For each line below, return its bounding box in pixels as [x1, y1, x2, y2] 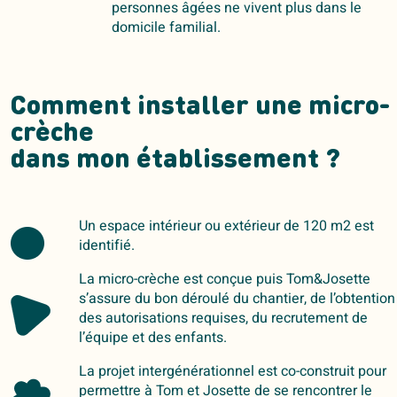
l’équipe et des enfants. [78, 327, 227, 349]
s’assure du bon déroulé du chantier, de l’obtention [78, 288, 395, 310]
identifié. [78, 235, 135, 257]
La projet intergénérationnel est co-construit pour [78, 361, 386, 383]
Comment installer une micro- [11, 94, 390, 121]
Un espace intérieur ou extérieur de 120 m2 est [78, 215, 374, 237]
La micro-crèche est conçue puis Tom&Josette [78, 269, 370, 291]
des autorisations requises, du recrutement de [78, 307, 368, 330]
